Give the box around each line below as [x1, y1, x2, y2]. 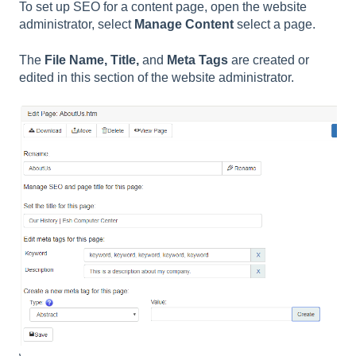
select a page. [234, 17, 315, 32]
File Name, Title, [44, 52, 139, 67]
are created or [228, 52, 309, 67]
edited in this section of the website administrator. [19, 70, 294, 84]
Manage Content [134, 17, 234, 32]
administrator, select [19, 17, 134, 32]
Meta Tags [167, 52, 228, 67]
